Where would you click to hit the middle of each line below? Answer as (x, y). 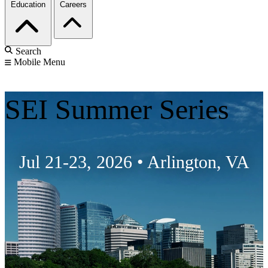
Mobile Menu (39, 62)
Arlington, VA (198, 162)
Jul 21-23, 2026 (75, 162)
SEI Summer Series (117, 109)
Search (28, 51)
